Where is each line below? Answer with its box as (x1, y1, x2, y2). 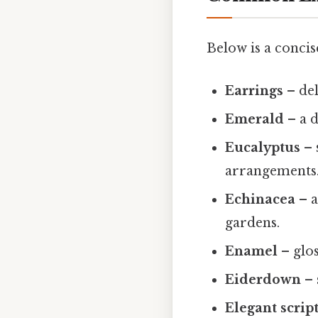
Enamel (225, 243, 278, 259)
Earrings (225, 82, 284, 99)
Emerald (225, 111, 285, 127)
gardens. (225, 214, 280, 231)
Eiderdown (225, 271, 302, 287)
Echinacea (225, 191, 296, 207)
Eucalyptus (225, 139, 301, 155)
